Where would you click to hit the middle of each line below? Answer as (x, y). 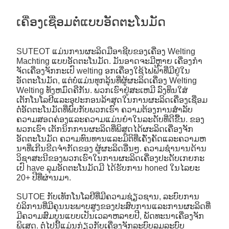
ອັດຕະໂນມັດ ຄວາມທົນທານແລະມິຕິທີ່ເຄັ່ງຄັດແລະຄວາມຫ (111, 139)
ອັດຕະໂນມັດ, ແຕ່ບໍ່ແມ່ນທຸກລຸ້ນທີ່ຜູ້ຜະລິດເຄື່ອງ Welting (107, 80)
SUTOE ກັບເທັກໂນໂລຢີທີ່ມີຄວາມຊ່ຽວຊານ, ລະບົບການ (108, 196)
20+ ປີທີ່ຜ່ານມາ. (44, 177)
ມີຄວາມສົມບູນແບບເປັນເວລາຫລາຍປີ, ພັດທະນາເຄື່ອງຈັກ (110, 216)
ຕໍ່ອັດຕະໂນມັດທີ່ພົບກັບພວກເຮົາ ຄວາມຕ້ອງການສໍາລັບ (105, 109)
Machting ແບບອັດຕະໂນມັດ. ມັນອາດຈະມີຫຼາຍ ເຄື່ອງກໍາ (110, 61)
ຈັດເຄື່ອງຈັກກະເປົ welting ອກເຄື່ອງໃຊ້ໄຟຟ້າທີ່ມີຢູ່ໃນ (104, 71)
